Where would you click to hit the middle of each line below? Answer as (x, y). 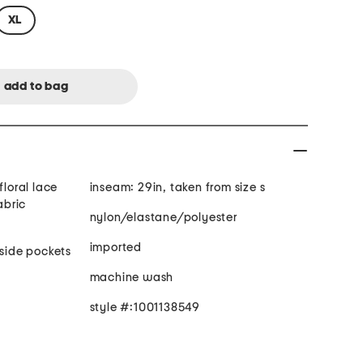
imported (115, 248)
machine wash (132, 278)
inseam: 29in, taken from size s (177, 188)
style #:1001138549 (145, 308)
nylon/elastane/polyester (163, 218)
